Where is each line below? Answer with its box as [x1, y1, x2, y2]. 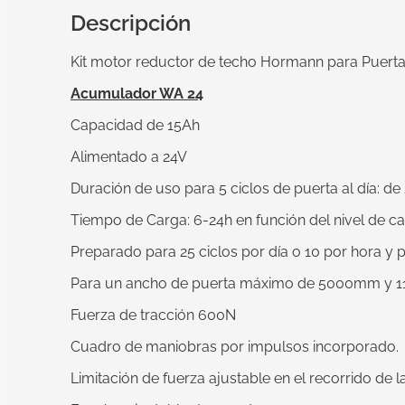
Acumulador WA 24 [71, 85, 203, 103]
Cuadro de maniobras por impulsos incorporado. [71, 338, 399, 356]
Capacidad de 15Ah [71, 117, 200, 135]
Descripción [71, 9, 191, 36]
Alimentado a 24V [71, 148, 187, 166]
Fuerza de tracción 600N [71, 306, 236, 325]
